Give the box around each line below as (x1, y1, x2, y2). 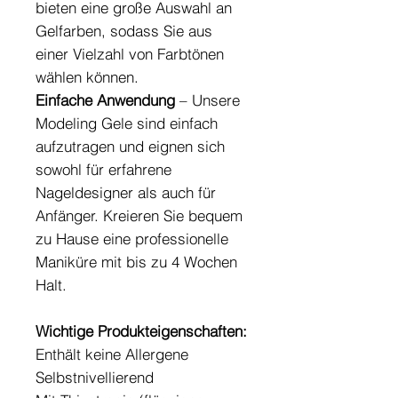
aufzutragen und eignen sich (36, 137, 225, 156)
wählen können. (36, 68, 139, 87)
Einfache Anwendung (36, 91, 175, 110)
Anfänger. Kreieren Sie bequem (36, 206, 243, 226)
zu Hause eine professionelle (36, 229, 228, 249)
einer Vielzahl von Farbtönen (36, 44, 224, 64)
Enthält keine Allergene (36, 345, 188, 364)
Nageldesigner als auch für (36, 183, 216, 203)
